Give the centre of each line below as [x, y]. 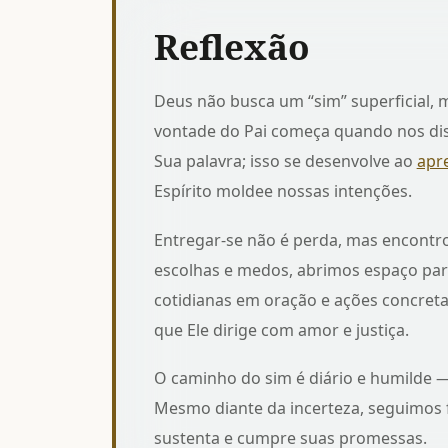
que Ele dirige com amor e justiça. [281, 329]
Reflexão [231, 46]
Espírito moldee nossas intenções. [282, 191]
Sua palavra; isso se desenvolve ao [285, 161]
